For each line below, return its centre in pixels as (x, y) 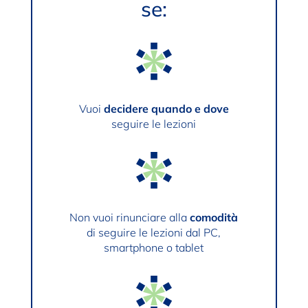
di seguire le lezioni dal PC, (154, 233)
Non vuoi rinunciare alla (129, 218)
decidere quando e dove (166, 108)
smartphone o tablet (154, 248)
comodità (213, 218)
